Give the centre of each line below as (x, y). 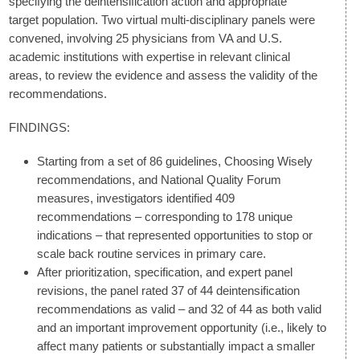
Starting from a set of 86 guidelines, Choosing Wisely (175, 162)
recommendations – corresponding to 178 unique (165, 217)
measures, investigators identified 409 (136, 198)
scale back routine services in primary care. (151, 254)
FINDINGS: (39, 128)
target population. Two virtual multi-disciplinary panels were (162, 20)
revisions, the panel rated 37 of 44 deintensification (168, 291)
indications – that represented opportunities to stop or (175, 235)
